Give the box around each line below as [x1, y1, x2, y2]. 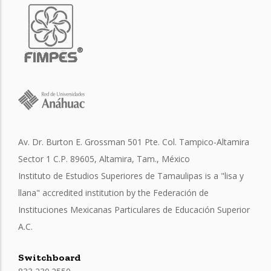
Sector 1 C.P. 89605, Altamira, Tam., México [18, 152, 190, 165]
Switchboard [18, 252, 80, 263]
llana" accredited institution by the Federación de [18, 186, 209, 198]
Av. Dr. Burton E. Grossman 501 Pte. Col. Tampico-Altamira [18, 135, 249, 148]
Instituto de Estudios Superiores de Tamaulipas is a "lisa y [18, 169, 244, 181]
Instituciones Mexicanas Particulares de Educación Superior [18, 203, 250, 215]
